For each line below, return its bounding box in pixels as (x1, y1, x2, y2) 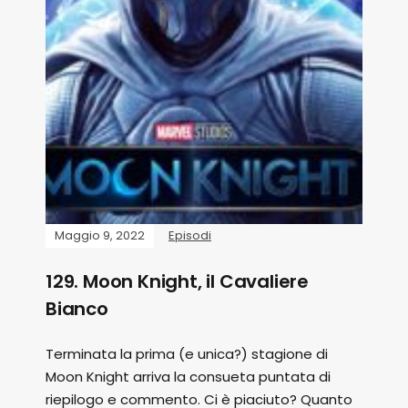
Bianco (46, 296, 108, 321)
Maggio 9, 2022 (55, 227, 145, 244)
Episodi (168, 227, 211, 244)
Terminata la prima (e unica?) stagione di (46, 344, 328, 363)
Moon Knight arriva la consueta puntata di (46, 367, 331, 386)
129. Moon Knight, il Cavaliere (46, 269, 310, 294)
